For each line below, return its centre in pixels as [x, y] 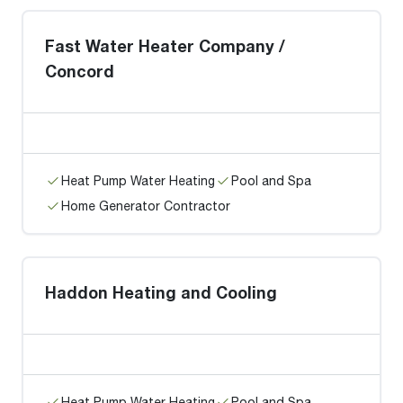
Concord [80, 71]
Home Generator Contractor [146, 206]
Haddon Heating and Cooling [161, 292]
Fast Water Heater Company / [165, 46]
